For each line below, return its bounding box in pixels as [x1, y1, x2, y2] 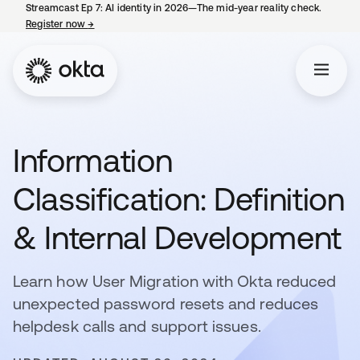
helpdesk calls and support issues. [13, 317, 261, 335]
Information [13, 142, 173, 178]
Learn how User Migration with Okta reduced [13, 272, 337, 290]
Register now [26, 18, 88, 30]
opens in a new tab [94, 18, 182, 30]
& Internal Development [13, 219, 342, 256]
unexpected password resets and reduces [13, 294, 319, 313]
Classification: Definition [13, 181, 345, 217]
